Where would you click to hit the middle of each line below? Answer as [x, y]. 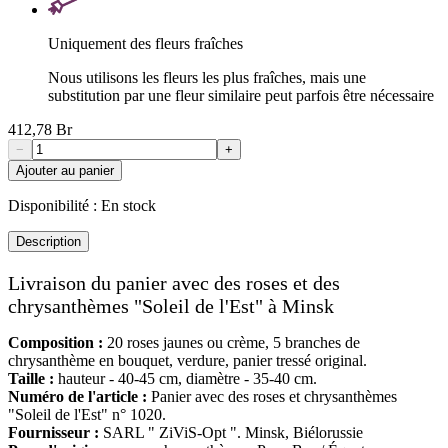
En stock [128, 205]
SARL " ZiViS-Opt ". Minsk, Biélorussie [231, 432]
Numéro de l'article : [77, 396]
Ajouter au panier [65, 170]
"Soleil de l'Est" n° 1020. [87, 414]
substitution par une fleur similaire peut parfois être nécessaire [241, 95]
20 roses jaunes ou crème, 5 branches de [231, 342]
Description [48, 241]
